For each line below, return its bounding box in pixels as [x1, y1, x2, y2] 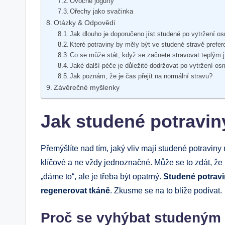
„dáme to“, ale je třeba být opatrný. [41, 172, 163, 181]
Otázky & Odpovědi [53, 18, 115, 27]
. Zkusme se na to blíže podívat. [110, 186, 222, 195]
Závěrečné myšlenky [53, 83, 120, 91]
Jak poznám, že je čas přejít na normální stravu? [70, 72, 213, 80]
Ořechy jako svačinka [70, 7, 134, 15]
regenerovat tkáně [41, 186, 110, 195]
